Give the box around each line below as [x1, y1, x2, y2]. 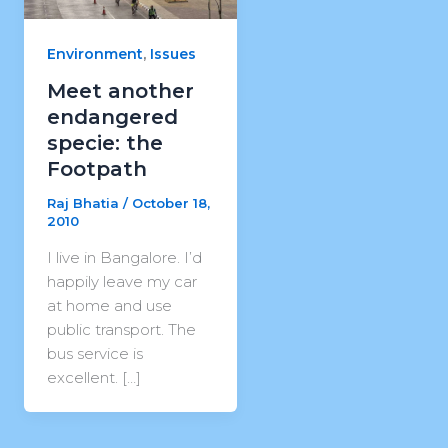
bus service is [46, 343, 143, 363]
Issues [149, 44, 196, 63]
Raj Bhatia [46, 194, 123, 211]
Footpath [46, 156, 147, 181]
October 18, [131, 194, 210, 211]
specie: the [46, 130, 163, 155]
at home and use [46, 295, 172, 315]
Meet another [46, 78, 194, 103]
